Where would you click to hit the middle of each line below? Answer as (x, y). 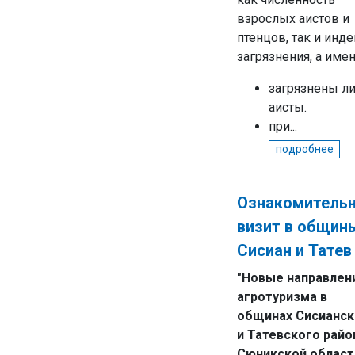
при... (283, 126)
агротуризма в (282, 297)
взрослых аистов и (293, 19)
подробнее (304, 149)
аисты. (288, 107)
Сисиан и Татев (294, 250)
